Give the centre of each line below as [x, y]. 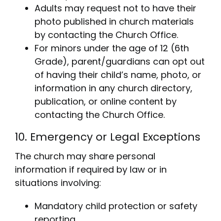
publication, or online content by [105, 102]
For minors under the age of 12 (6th [111, 48]
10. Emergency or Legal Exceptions [107, 137]
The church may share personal [85, 156]
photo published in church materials [114, 22]
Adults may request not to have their [115, 8]
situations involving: [58, 183]
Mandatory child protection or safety [116, 206]
